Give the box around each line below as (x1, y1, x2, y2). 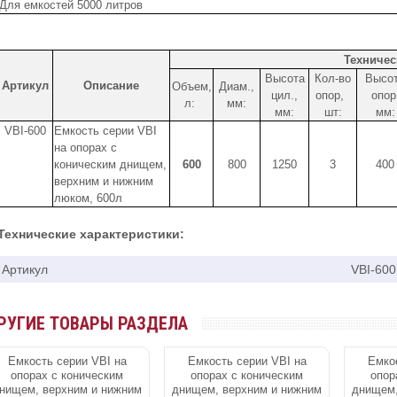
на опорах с (54, 141, 117, 155)
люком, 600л (54, 191, 122, 206)
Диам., (219, 80, 254, 94)
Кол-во (315, 72, 351, 86)
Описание (83, 79, 139, 93)
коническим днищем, (54, 158, 167, 172)
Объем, (171, 80, 212, 94)
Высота (264, 72, 305, 86)
